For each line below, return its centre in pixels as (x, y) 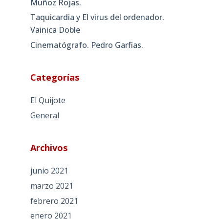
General (44, 116)
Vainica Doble (55, 30)
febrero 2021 (54, 201)
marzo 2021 (52, 186)
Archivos (49, 148)
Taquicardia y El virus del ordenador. (97, 17)
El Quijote (48, 100)
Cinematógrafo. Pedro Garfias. (87, 45)
